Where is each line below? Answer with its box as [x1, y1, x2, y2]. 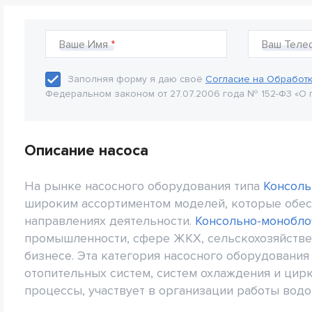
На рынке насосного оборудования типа [24, 178, 263, 194]
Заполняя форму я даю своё [68, 72, 205, 85]
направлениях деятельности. [24, 213, 195, 229]
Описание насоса [24, 141, 148, 161]
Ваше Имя [59, 38, 108, 52]
